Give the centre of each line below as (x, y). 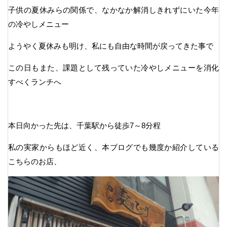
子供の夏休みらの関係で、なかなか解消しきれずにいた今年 (113, 10)
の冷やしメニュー (39, 24)
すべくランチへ (35, 82)
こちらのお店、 (35, 161)
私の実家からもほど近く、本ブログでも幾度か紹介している (113, 147)
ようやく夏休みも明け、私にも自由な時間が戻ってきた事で (111, 46)
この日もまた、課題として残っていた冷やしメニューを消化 (113, 67)
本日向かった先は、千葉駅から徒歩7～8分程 (84, 125)
